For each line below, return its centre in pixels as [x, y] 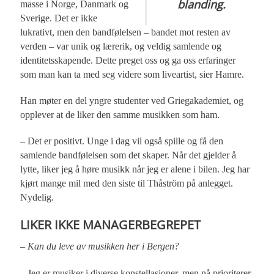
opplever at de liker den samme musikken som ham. [120, 115]
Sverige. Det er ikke [59, 18]
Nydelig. [37, 198]
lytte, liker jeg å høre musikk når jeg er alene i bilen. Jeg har [135, 169]
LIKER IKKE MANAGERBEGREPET [111, 225]
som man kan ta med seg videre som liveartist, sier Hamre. [132, 75]
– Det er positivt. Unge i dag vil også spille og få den [122, 141]
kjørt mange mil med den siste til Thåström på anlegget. [127, 183]
